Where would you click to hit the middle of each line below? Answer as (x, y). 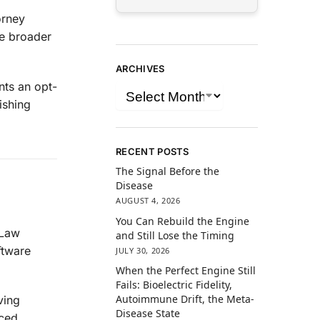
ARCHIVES (140, 68)
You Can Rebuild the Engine (183, 221)
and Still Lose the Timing (175, 235)
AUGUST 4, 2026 (148, 201)
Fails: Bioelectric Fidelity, (174, 284)
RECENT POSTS (152, 151)
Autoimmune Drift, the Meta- (185, 299)
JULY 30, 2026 (143, 250)
